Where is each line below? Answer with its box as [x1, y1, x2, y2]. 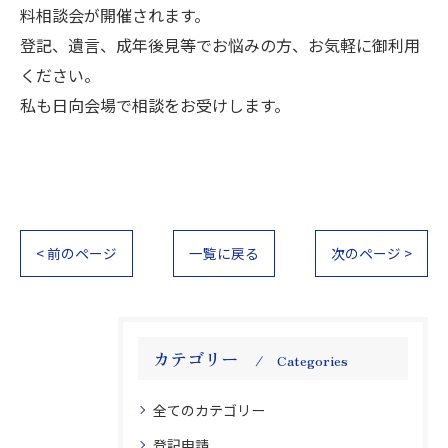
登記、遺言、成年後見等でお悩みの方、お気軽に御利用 [20, 33, 420, 57]
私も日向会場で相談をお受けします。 [20, 93, 290, 117]
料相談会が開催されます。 [20, 3, 210, 27]
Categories [277, 350, 348, 370]
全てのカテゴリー [153, 400, 265, 420]
